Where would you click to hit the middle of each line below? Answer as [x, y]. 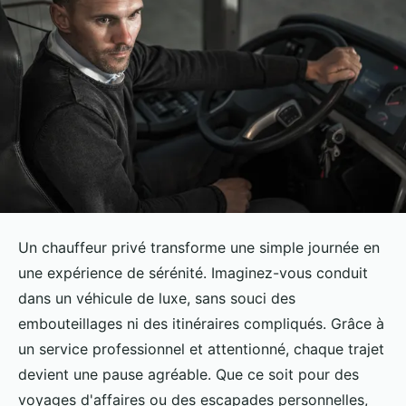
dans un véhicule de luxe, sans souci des [157, 299]
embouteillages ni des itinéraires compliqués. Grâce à [201, 324]
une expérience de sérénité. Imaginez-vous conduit [193, 273]
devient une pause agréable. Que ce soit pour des [188, 375]
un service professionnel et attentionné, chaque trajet [201, 349]
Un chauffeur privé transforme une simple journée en [199, 248]
